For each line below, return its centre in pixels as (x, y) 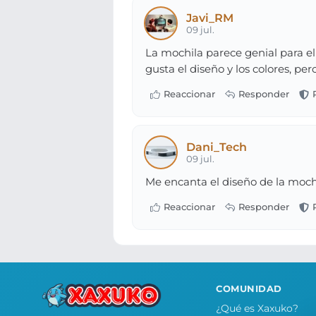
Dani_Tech (217, 147)
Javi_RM (210, 18)
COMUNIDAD (249, 288)
